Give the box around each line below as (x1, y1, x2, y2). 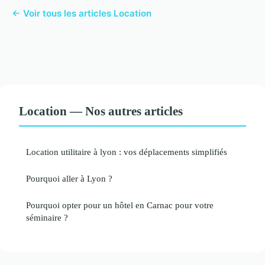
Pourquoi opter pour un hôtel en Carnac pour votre (26, 200, 214, 211)
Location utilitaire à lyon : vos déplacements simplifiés (26, 147, 227, 157)
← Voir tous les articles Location (12, 8, 151, 20)
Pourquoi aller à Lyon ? (26, 173, 112, 184)
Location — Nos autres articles (19, 104, 183, 118)
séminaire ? (26, 212, 68, 223)
